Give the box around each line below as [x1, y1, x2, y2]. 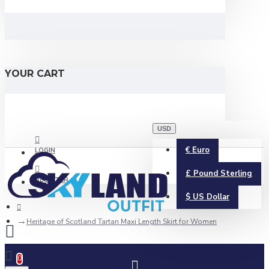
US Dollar [193, 192, 229, 202]
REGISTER [35, 175, 68, 184]
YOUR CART [5, 68, 65, 79]
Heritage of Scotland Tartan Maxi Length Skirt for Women [26, 217, 217, 226]
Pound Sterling [193, 168, 252, 179]
